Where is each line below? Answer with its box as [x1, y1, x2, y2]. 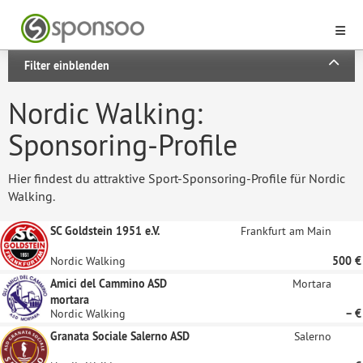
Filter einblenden [24, 58, 109, 73]
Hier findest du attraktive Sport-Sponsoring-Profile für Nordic [8, 170, 345, 186]
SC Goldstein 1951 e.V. [50, 224, 160, 238]
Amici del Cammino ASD [50, 276, 167, 291]
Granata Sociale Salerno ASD [50, 329, 190, 344]
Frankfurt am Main [241, 224, 331, 238]
